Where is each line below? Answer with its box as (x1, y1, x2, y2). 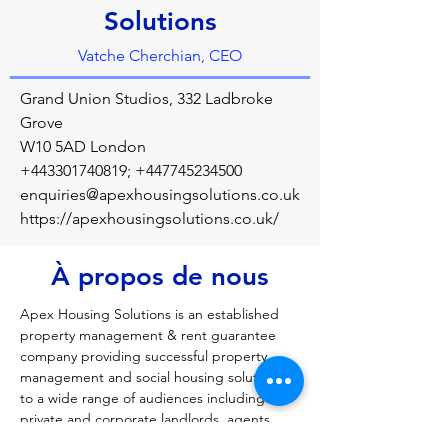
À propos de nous (51, 261, 269, 292)
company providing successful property (20, 347, 271, 365)
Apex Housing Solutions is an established (20, 305, 283, 323)
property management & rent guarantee (20, 326, 280, 344)
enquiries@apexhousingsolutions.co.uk (20, 185, 300, 204)
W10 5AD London (20, 137, 146, 156)
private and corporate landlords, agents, (20, 410, 278, 428)
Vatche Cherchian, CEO (78, 46, 242, 65)
